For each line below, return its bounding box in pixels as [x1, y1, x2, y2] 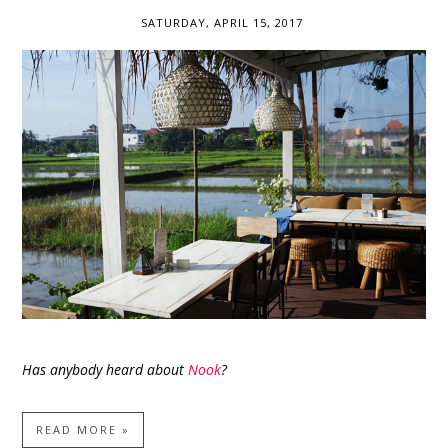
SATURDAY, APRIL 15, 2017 [141, 15, 303, 31]
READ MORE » [36, 422, 131, 438]
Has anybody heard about [22, 360, 189, 380]
